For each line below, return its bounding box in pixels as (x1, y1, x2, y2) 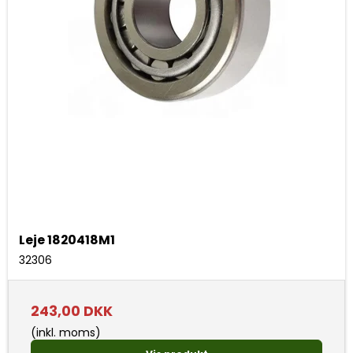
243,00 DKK (31, 302, 113, 321)
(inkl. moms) (31, 325, 101, 341)
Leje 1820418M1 (19, 231, 115, 250)
